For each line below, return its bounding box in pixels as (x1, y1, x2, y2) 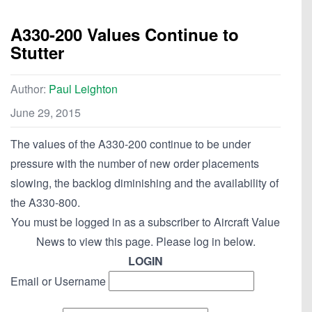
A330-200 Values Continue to (10, 22, 239, 47)
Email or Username (10, 273, 106, 290)
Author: (10, 81, 49, 97)
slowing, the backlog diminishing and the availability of (10, 175, 279, 192)
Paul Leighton (49, 81, 118, 97)
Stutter (10, 40, 64, 65)
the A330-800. (10, 194, 80, 211)
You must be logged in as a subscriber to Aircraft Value (11, 214, 280, 231)
